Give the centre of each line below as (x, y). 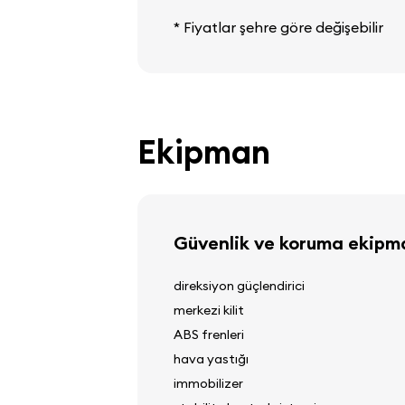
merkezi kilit (209, 310)
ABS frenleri (209, 334)
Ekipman (204, 151)
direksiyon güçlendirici (239, 285)
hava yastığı (211, 358)
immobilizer (208, 383)
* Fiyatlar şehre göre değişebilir (278, 27)
